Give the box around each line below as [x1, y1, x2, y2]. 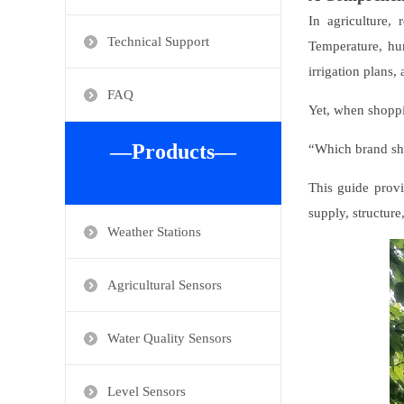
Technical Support [107, 33, 209, 49]
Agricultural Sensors [107, 277, 222, 292]
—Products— [110, 139, 236, 163]
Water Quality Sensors [107, 330, 232, 345]
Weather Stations [107, 224, 201, 239]
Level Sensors [107, 383, 186, 399]
